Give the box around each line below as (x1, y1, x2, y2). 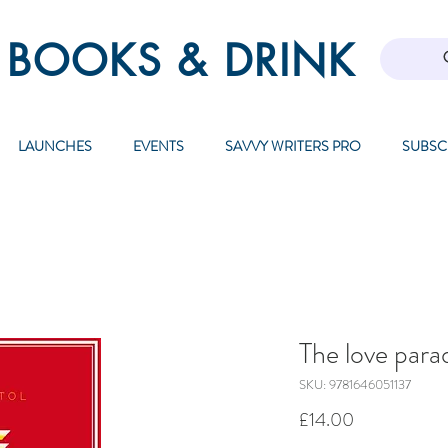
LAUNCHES (17, 136, 92, 157)
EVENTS (132, 136, 184, 157)
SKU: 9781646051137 (299, 375, 411, 395)
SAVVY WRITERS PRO (224, 136, 361, 157)
